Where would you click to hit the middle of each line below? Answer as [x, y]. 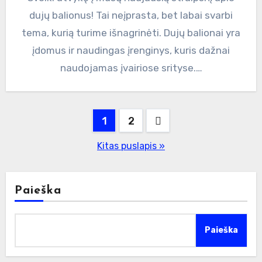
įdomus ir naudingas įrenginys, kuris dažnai [131, 50]
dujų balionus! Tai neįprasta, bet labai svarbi [131, 15]
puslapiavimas [68, 144]
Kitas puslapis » [131, 146]
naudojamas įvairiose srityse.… [131, 68]
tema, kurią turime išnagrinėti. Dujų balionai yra [131, 32]
